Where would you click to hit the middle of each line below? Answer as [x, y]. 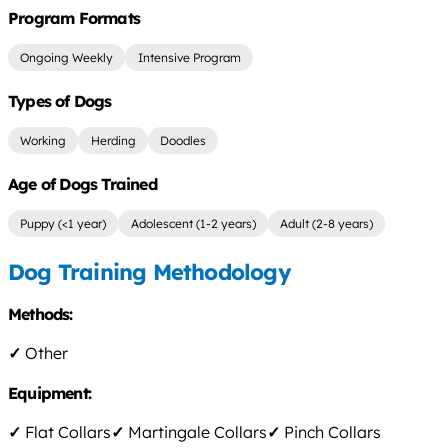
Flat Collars [66, 432]
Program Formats [74, 18]
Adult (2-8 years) [326, 223]
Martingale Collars [195, 432]
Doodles [182, 141]
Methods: [42, 314]
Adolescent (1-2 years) [193, 223]
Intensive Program [189, 58]
